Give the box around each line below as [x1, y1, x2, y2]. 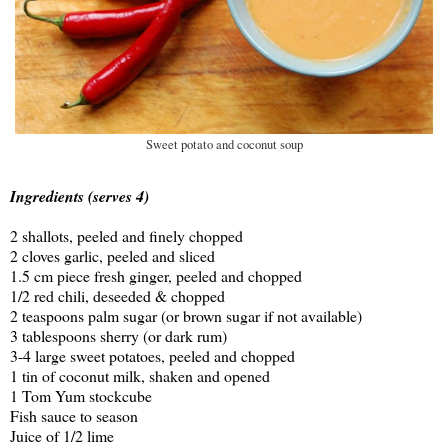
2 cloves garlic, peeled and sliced [10, 245, 215, 267]
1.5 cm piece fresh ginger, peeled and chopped [10, 265, 302, 287]
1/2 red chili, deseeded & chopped [10, 285, 225, 307]
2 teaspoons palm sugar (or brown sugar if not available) [10, 305, 362, 327]
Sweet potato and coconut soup [145, 136, 303, 154]
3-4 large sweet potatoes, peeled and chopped [10, 345, 295, 367]
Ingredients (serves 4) [10, 185, 149, 208]
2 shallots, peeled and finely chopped [10, 225, 243, 247]
